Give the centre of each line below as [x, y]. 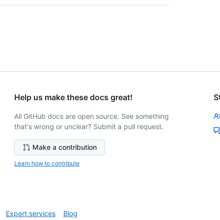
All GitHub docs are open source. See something [92, 116]
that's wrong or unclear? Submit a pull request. [89, 127]
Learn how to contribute [47, 164]
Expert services [31, 214]
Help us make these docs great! [74, 97]
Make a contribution [65, 147]
